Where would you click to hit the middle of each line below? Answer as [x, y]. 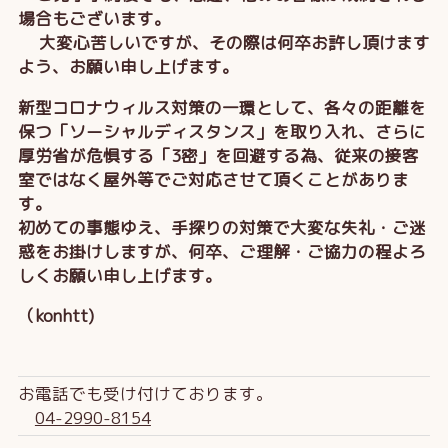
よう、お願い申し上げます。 [128, 67]
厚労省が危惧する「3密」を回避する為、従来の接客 [218, 155]
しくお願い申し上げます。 [119, 275]
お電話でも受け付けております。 [145, 393]
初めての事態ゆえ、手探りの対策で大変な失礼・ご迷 [221, 227]
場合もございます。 [94, 19]
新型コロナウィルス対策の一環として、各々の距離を [221, 107]
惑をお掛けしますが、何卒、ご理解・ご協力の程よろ [221, 251]
